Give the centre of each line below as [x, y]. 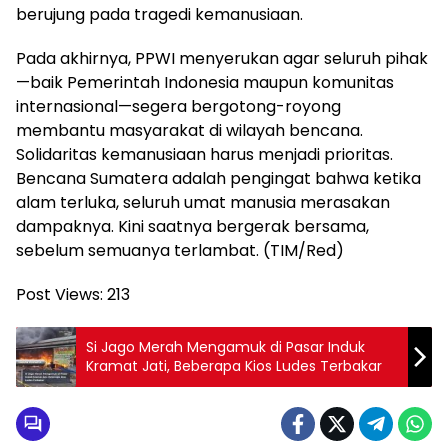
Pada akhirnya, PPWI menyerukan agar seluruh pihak [222, 58]
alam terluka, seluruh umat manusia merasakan [203, 202]
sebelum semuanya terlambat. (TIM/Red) [180, 250]
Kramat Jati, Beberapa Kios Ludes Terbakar [234, 365]
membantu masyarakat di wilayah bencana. [189, 130]
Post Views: [59, 294]
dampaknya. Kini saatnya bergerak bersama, [192, 226]
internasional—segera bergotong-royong [178, 106]
